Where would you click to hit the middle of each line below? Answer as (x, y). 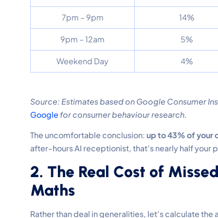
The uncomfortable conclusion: (88, 135)
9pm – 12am (82, 39)
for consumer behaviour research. (123, 114)
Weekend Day (82, 61)
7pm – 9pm (82, 17)
